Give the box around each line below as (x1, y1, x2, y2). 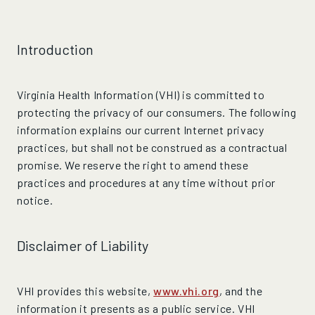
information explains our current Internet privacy (17, 123, 264, 136)
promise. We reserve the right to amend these (17, 158, 249, 172)
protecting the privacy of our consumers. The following (17, 105, 297, 119)
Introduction (17, 41, 94, 58)
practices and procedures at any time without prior (17, 176, 276, 189)
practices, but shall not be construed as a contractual (17, 141, 288, 154)
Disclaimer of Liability (17, 237, 148, 254)
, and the (219, 284, 263, 297)
